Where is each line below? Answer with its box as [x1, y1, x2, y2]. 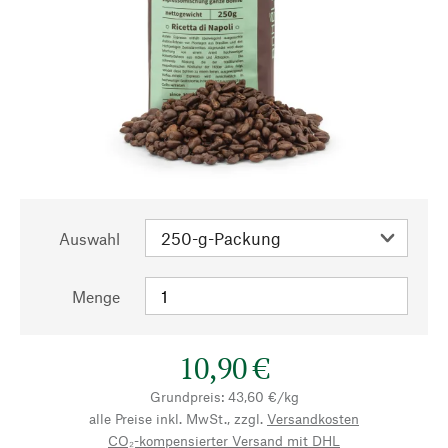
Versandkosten [267, 410, 359, 427]
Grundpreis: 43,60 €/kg [149, 388, 299, 405]
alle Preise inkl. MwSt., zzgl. [89, 410, 263, 427]
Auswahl [59, 229, 120, 248]
